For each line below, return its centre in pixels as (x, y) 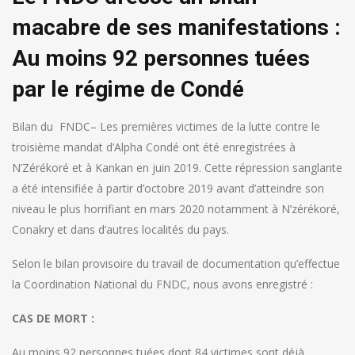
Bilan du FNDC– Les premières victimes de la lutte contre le (166, 127)
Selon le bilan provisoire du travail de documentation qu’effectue (176, 264)
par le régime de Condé (128, 90)
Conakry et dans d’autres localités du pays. (120, 230)
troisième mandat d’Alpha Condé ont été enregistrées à (154, 147)
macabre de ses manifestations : (176, 28)
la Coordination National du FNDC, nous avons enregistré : (162, 284)
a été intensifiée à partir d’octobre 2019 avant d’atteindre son (168, 189)
